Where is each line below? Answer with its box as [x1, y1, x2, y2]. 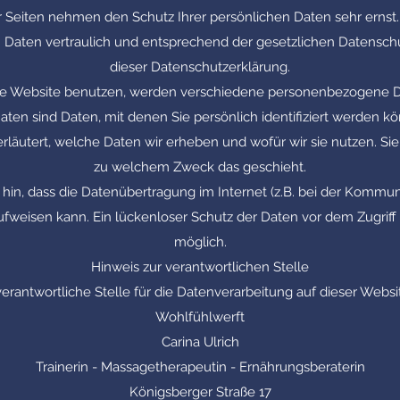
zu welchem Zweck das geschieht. [94, 159, 306, 175]
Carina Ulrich [161, 334, 239, 350]
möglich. [173, 234, 227, 250]
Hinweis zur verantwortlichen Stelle [91, 259, 309, 275]
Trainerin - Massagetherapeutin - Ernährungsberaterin [35, 359, 365, 375]
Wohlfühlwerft [155, 309, 245, 325]
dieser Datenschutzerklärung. [110, 59, 290, 75]
